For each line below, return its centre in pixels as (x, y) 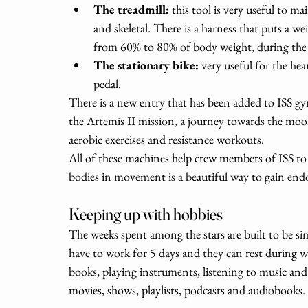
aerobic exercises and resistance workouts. (168, 139)
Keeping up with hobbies (147, 214)
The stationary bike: (147, 65)
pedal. (107, 83)
